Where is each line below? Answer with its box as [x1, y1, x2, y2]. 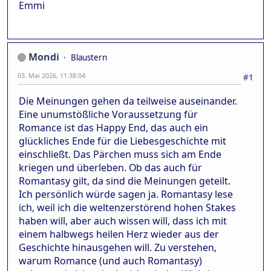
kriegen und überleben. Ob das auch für [19, 160, 202, 174]
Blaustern [71, 51, 107, 63]
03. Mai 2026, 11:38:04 [18, 70, 85, 80]
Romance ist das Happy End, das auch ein [19, 120, 208, 134]
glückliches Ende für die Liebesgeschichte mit [19, 134, 226, 148]
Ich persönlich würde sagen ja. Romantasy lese [19, 187, 233, 201]
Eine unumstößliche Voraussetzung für [19, 107, 198, 121]
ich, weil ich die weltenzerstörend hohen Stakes [19, 200, 236, 214]
